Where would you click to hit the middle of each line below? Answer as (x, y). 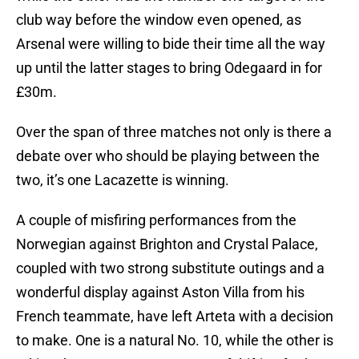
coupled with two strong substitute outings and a (170, 268)
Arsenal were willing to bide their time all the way (171, 44)
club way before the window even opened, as (159, 20)
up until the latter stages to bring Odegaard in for (169, 68)
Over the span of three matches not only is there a (174, 132)
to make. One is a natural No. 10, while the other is (175, 341)
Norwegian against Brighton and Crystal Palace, (167, 244)
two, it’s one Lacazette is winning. (123, 180)
